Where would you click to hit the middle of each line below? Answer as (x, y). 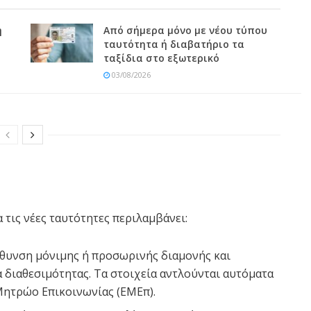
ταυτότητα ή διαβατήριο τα (174, 44)
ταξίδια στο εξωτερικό (161, 58)
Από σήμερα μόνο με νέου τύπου (185, 31)
